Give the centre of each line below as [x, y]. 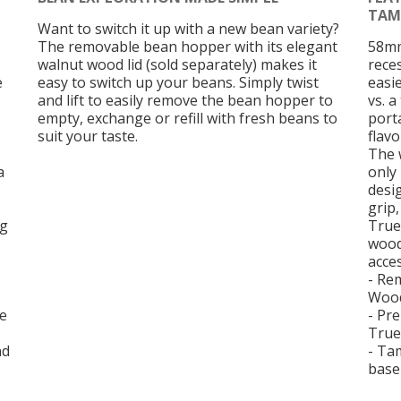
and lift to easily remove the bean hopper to [185, 101]
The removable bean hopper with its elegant [187, 47]
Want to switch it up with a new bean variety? [188, 29]
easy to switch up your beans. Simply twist [178, 83]
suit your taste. [87, 137]
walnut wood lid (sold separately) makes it [177, 65]
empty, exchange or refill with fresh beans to [187, 119]
